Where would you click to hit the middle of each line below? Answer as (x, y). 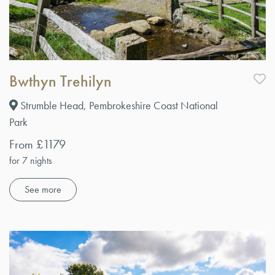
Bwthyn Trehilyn (60, 81)
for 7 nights (31, 160)
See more (43, 189)
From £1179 (37, 144)
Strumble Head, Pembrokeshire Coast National (118, 105)
